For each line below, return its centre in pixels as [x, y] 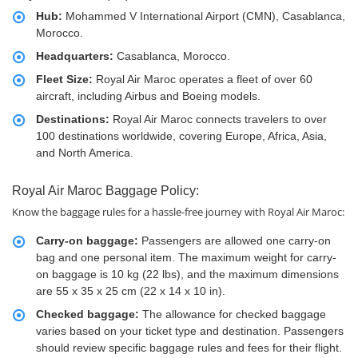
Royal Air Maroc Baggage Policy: [105, 191]
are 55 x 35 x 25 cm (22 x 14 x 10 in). [131, 291]
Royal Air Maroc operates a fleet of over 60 [203, 80]
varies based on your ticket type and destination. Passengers [190, 331]
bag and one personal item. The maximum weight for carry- [186, 258]
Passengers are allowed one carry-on [236, 241]
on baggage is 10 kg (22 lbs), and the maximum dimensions [187, 274]
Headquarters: [76, 56]
